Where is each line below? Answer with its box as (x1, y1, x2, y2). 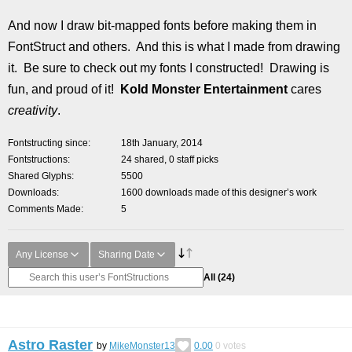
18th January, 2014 (121, 137, 203, 148)
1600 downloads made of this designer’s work (121, 187, 317, 198)
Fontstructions (8, 154, 68, 165)
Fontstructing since (8, 137, 88, 148)
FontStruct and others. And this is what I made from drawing (8, 40, 340, 53)
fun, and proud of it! (8, 82, 120, 96)
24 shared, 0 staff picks (121, 154, 218, 165)
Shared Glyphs (8, 170, 71, 181)
